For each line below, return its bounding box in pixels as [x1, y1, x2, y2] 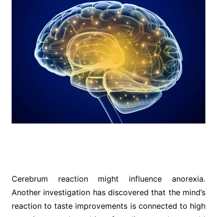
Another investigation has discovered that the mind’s [11, 187, 206, 197]
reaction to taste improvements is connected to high [11, 201, 206, 211]
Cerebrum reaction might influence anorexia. [11, 173, 206, 184]
